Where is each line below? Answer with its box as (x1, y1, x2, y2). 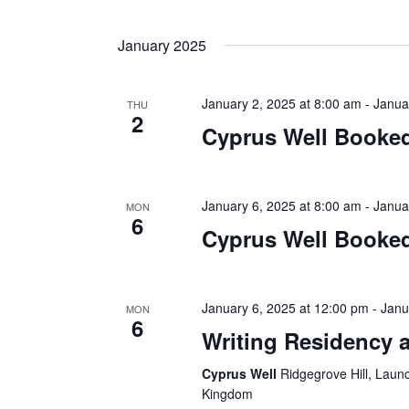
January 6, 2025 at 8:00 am (201, 196, 362, 215)
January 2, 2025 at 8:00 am (201, 94, 362, 112)
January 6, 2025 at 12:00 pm (201, 299, 369, 317)
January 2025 (118, 35, 206, 56)
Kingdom (201, 384, 253, 403)
